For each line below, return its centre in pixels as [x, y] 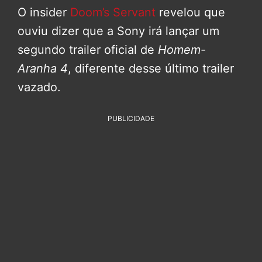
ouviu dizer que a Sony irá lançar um [118, 31]
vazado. [39, 87]
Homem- [182, 50]
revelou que [190, 13]
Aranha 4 [43, 69]
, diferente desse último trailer [151, 69]
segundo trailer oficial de [88, 50]
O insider [44, 13]
